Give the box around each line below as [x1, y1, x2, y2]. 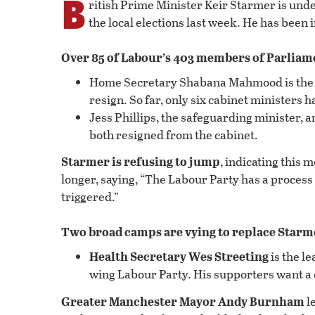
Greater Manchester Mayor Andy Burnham [61, 292, 304, 310]
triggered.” [61, 188, 119, 206]
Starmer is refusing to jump [61, 153, 220, 171]
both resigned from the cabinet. [89, 125, 258, 143]
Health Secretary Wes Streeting [89, 247, 269, 266]
